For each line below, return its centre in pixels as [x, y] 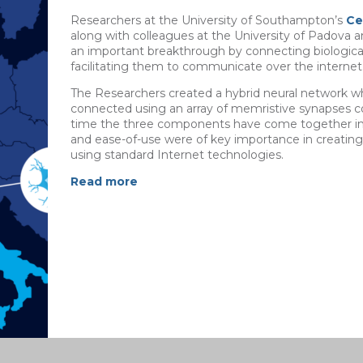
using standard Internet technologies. [177, 154]
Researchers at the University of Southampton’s [208, 20]
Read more [104, 181]
